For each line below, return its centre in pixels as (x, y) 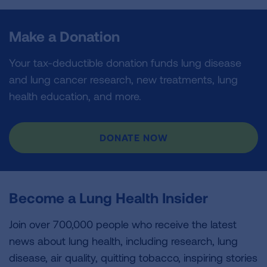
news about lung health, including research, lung (123, 241)
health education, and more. (75, 96)
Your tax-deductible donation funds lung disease (125, 63)
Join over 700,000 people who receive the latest (123, 224)
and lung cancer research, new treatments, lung (123, 79)
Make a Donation (64, 36)
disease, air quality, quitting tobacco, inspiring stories (133, 257)
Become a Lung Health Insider (108, 198)
